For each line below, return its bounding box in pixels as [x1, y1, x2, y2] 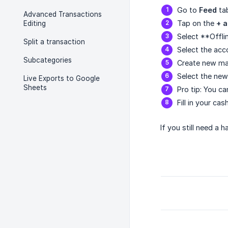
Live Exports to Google [23, 74, 100, 82]
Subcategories [23, 56, 72, 64]
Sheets [23, 83, 47, 92]
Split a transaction [23, 38, 85, 46]
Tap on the [177, 19, 216, 28]
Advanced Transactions [23, 10, 102, 18]
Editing [23, 19, 46, 27]
